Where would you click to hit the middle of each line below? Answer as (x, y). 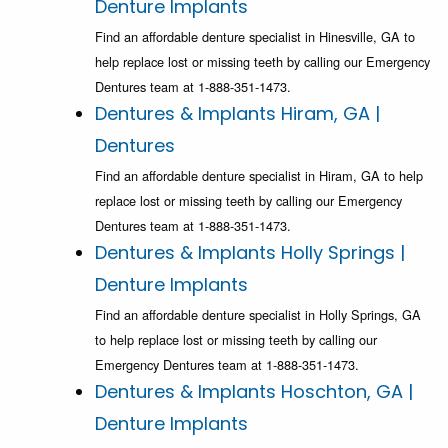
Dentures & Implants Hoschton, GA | (254, 392)
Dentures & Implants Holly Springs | (250, 253)
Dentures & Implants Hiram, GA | (237, 114)
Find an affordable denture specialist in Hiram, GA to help (259, 176)
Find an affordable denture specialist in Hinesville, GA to (255, 37)
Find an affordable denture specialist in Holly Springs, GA (258, 315)
